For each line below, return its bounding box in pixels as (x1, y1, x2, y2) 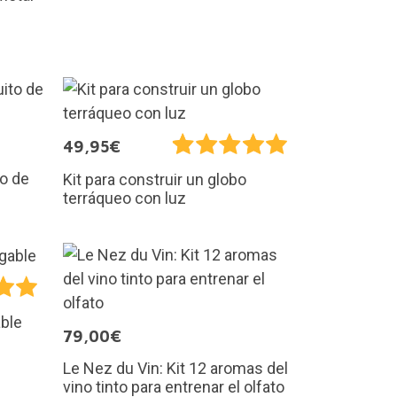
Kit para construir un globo (63, 169, 246, 189)
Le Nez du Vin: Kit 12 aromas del (63, 358, 288, 378)
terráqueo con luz (63, 188, 186, 207)
